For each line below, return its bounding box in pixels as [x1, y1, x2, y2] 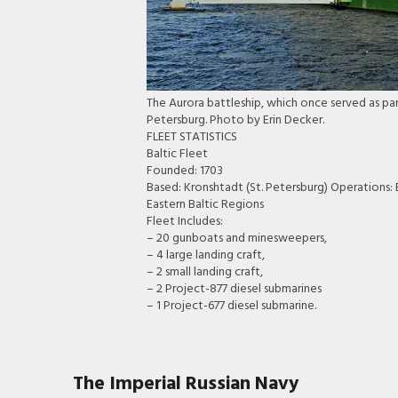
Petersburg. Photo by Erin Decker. [147, 110, 325, 131]
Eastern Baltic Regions [147, 195, 265, 216]
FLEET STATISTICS [147, 127, 238, 148]
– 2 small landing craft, [147, 262, 264, 283]
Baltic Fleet [147, 144, 209, 165]
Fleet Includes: [147, 211, 224, 233]
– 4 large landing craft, [147, 245, 266, 267]
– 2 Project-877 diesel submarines [147, 279, 322, 300]
